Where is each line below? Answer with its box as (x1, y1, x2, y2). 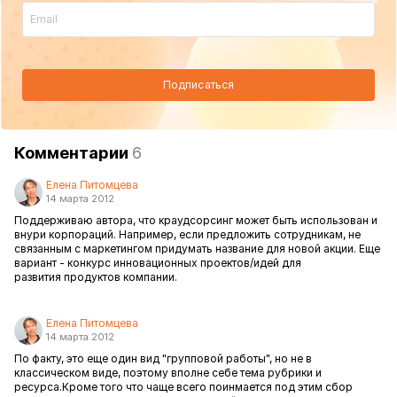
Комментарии (14, 144, 132, 162)
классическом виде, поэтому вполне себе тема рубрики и (14, 366, 322, 379)
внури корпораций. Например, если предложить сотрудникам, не (14, 228, 361, 241)
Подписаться (162, 78, 235, 91)
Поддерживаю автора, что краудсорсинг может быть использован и (14, 214, 378, 227)
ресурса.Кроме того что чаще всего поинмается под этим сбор (14, 380, 353, 393)
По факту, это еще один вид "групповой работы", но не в (14, 352, 312, 365)
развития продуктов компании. (14, 270, 180, 284)
